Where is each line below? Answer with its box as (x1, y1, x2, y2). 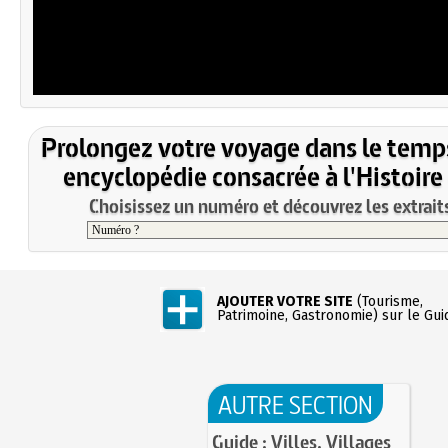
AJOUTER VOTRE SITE (217, 293, 353, 311)
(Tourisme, (353, 293, 423, 311)
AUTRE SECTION (217, 387, 373, 422)
